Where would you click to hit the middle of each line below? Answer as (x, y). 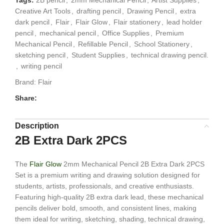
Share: (26, 98)
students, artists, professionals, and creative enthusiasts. (104, 186)
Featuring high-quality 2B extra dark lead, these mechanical (109, 197)
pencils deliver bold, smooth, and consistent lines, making (106, 208)
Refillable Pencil (103, 44)
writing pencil (41, 66)
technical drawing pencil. (170, 55)
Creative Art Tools (43, 11)
